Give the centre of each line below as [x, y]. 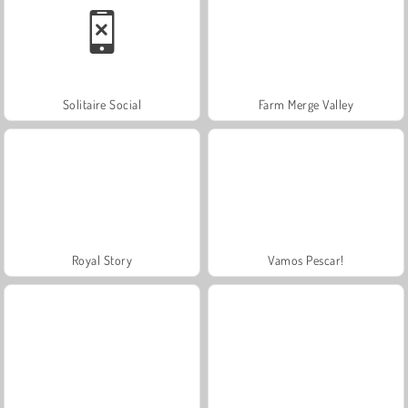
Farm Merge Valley [306, 104]
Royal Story [102, 260]
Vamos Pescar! [306, 260]
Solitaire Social [102, 104]
